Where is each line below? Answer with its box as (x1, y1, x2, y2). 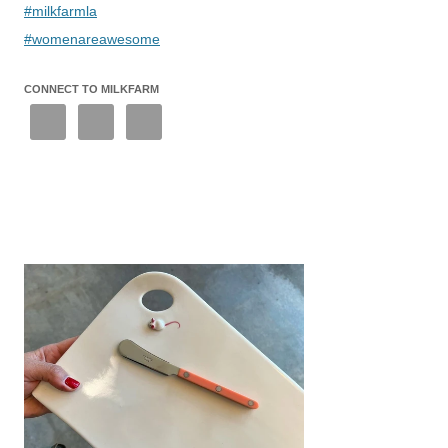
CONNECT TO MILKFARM (24, 82, 159, 95)
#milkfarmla (24, 2, 97, 19)
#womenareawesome (24, 30, 160, 47)
